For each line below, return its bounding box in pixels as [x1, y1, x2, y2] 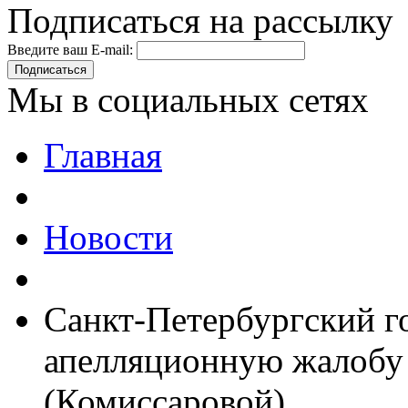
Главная [44, 136, 162, 176]
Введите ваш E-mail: [7, 42, 133, 58]
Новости [44, 218, 173, 258]
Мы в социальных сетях [7, 80, 369, 120]
